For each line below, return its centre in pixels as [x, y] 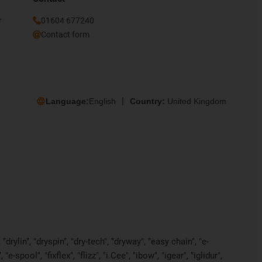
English [102, 101]
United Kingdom [197, 101]
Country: [149, 101]
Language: [67, 101]
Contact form [65, 35]
